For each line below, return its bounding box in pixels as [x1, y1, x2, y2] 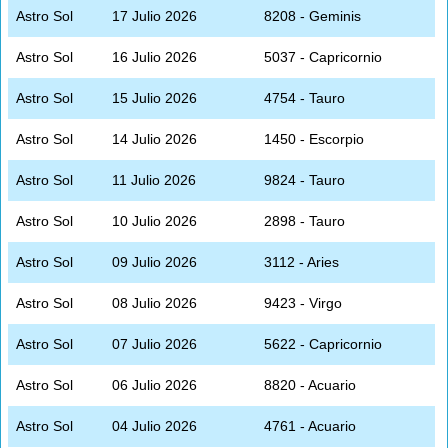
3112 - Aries [264, 253, 339, 270]
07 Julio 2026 [112, 335, 197, 352]
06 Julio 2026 [112, 376, 197, 393]
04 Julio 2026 [112, 417, 197, 434]
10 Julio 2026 [112, 212, 197, 229]
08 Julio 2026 [112, 294, 197, 311]
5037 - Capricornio [264, 48, 382, 65]
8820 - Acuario [264, 376, 356, 393]
